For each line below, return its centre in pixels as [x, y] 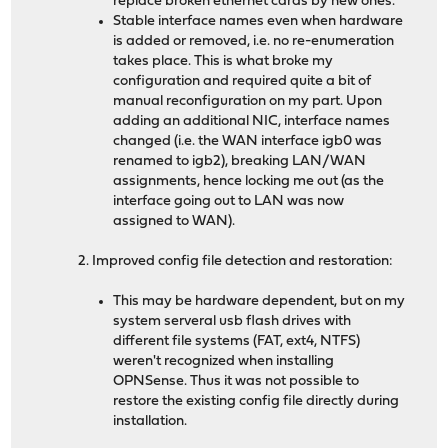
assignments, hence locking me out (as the [249, 182]
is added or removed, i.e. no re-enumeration [254, 42]
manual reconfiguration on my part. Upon [248, 102]
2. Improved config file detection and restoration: [236, 262]
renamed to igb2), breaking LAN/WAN [240, 162]
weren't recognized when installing [224, 362]
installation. [150, 422]
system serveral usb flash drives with [232, 322]
